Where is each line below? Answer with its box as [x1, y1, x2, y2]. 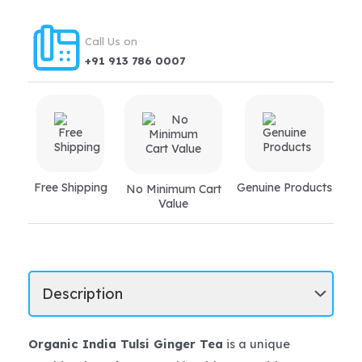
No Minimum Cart [125, 182, 221, 197]
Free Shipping [33, 180, 107, 196]
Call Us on [85, 34, 137, 48]
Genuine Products [236, 180, 332, 196]
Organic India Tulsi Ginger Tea [28, 336, 223, 352]
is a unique [223, 336, 290, 352]
